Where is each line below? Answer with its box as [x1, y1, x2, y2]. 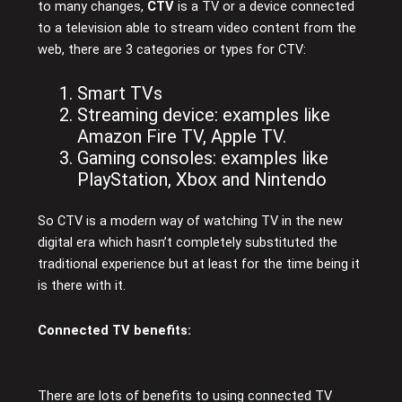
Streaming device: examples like [77, 104, 331, 127]
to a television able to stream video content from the [38, 19, 357, 36]
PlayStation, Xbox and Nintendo [77, 169, 328, 191]
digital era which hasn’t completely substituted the [38, 234, 338, 251]
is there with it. [38, 277, 127, 294]
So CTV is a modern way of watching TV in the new [38, 213, 344, 230]
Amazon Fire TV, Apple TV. [77, 126, 287, 148]
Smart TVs [77, 83, 163, 105]
